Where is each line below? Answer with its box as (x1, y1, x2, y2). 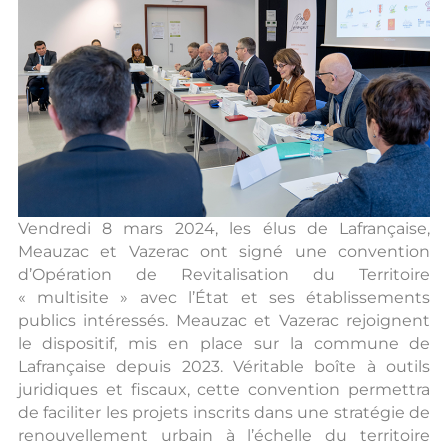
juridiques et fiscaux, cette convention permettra (17, 379, 431, 399)
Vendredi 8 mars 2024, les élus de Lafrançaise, (17, 218, 431, 238)
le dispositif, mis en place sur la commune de (17, 333, 431, 353)
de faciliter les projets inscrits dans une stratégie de (17, 402, 431, 422)
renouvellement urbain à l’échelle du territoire (17, 425, 431, 445)
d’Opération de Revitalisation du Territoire (17, 264, 431, 284)
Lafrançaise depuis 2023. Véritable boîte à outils (17, 356, 431, 376)
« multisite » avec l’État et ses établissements (17, 287, 431, 307)
